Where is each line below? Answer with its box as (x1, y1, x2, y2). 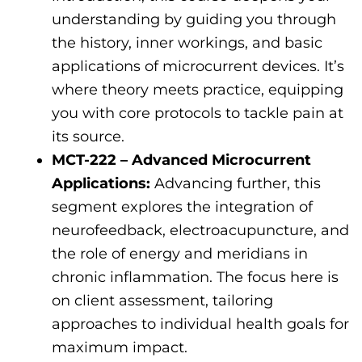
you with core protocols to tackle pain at (52, 104, 343, 123)
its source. (52, 128, 124, 146)
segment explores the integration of (52, 198, 313, 217)
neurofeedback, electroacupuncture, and (52, 221, 349, 240)
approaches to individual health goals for (52, 315, 349, 334)
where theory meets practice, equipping (52, 81, 343, 99)
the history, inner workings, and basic (52, 34, 322, 53)
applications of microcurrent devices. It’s (52, 57, 344, 76)
